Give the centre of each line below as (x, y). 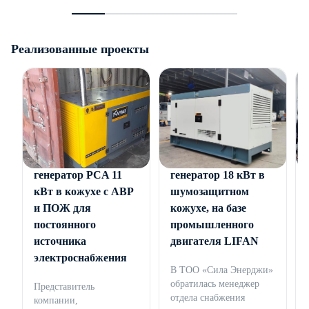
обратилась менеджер (215, 284)
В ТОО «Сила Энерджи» (222, 270)
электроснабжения (80, 258)
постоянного (65, 225)
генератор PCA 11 (78, 175)
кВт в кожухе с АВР (84, 192)
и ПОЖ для (62, 208)
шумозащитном (210, 192)
